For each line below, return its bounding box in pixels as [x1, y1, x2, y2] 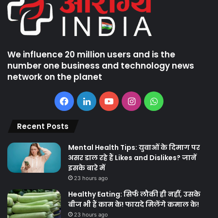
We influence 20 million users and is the [7, 49, 175, 61]
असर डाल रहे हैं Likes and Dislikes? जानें [68, 153, 197, 163]
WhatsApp [157, 96, 200, 107]
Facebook [69, 96, 109, 107]
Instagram [135, 96, 177, 107]
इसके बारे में [68, 163, 105, 173]
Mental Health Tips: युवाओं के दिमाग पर [68, 143, 200, 153]
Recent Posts [17, 121, 69, 132]
